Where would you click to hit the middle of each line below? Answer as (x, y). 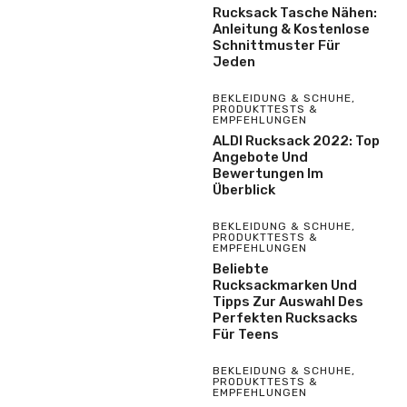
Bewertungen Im (268, 173)
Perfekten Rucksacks (285, 318)
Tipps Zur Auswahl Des (288, 301)
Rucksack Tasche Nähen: (295, 12)
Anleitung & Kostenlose (291, 29)
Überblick (244, 189)
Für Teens (246, 334)
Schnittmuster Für (277, 45)
